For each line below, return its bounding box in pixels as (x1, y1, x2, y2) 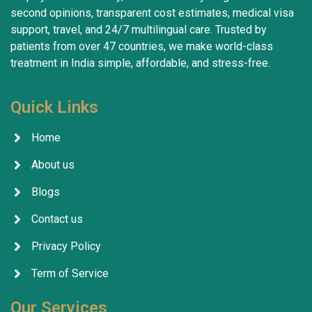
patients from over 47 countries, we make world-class (10, 39, 273, 53)
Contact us (31, 212, 83, 226)
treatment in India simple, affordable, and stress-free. (10, 56, 270, 70)
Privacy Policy (31, 239, 101, 253)
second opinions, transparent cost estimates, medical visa (10, 6, 294, 19)
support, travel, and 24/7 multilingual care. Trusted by (10, 22, 267, 36)
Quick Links (10, 97, 98, 117)
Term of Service (31, 266, 109, 280)
